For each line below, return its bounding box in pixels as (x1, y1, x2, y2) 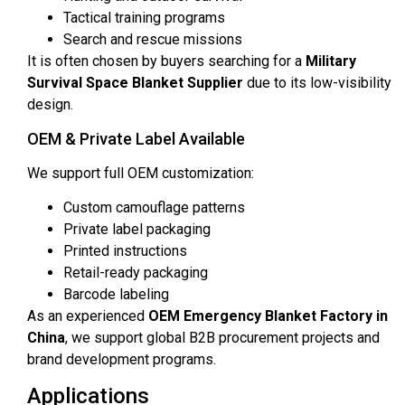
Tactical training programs (63, 9, 225, 27)
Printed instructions (63, 242, 187, 260)
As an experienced (27, 307, 148, 325)
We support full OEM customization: (27, 164, 254, 182)
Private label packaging (63, 221, 211, 239)
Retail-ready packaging (63, 264, 208, 282)
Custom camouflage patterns (63, 199, 245, 217)
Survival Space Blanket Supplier (27, 74, 243, 92)
